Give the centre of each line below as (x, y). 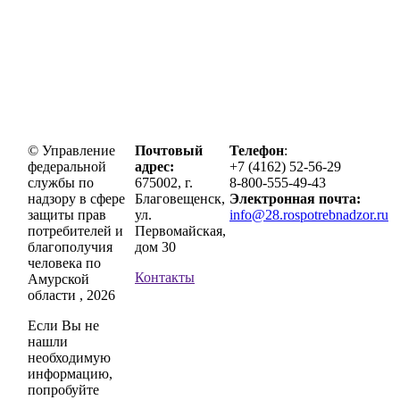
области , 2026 (71, 295)
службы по (61, 182)
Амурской (58, 279)
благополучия (70, 246)
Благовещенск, (180, 198)
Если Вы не (63, 325)
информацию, (70, 373)
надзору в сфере (76, 198)
